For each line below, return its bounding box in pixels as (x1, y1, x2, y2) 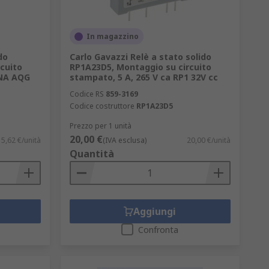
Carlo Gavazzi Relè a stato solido (69, 51, 211, 62)
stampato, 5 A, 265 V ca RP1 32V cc (69, 71, 218, 83)
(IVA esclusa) (102, 135, 147, 145)
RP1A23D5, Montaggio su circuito (69, 61, 211, 73)
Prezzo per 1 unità (69, 121, 131, 131)
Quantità (69, 147, 114, 160)
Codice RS (69, 89, 104, 99)
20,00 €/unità (186, 135, 231, 145)
